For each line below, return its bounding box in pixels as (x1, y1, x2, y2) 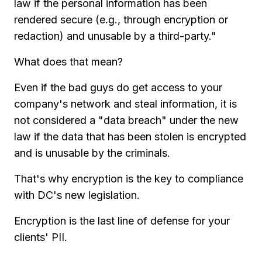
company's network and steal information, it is (14, 97, 237, 110)
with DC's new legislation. (14, 188, 140, 201)
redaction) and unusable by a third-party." (14, 29, 219, 42)
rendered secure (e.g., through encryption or (14, 13, 228, 26)
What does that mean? (14, 55, 123, 68)
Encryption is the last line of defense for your (14, 214, 230, 227)
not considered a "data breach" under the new (14, 113, 239, 126)
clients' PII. (14, 230, 67, 243)
